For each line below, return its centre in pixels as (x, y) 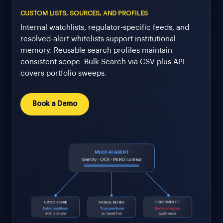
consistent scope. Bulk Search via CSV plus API (103, 62)
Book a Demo (55, 104)
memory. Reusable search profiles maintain (96, 50)
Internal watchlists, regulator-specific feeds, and (105, 27)
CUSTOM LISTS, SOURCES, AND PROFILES (84, 13)
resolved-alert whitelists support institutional (98, 39)
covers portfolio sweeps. (63, 73)
